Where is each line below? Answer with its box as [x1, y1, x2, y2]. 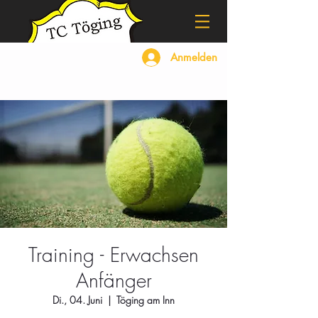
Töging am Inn [116, 293, 175, 307]
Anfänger [75, 267, 152, 293]
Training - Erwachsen [28, 241, 199, 268]
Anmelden [170, 50, 217, 64]
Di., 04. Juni [53, 293, 102, 307]
